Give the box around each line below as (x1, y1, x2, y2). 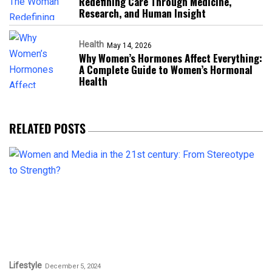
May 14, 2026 (107, 41, 152, 50)
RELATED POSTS (9, 119, 86, 138)
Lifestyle (9, 260, 42, 271)
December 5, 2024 (45, 262, 101, 270)
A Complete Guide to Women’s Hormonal (79, 62, 253, 78)
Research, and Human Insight (79, 5, 206, 21)
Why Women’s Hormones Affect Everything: (79, 50, 262, 66)
